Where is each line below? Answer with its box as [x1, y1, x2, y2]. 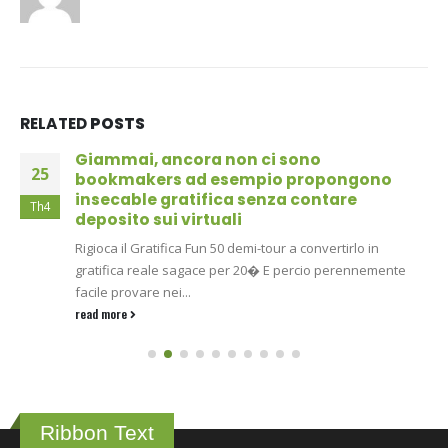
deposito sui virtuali [75, 209, 242, 231]
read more [75, 305, 130, 323]
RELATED [20, 113, 90, 135]
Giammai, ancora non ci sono [75, 149, 321, 171]
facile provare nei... [75, 283, 191, 302]
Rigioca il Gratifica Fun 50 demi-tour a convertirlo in [75, 239, 379, 258]
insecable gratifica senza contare [75, 189, 357, 211]
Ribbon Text [40, 421, 154, 445]
